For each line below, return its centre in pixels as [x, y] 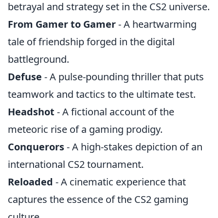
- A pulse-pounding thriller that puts [123, 77]
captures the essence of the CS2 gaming [98, 199]
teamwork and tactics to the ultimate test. [102, 94]
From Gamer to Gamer [62, 24]
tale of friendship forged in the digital [91, 42]
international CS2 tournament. [76, 164]
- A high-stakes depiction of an [133, 147]
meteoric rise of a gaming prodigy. [85, 129]
